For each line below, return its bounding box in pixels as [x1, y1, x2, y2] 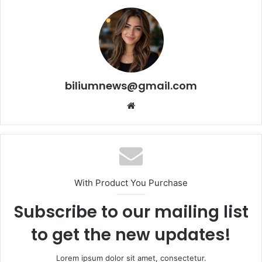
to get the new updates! [31, 223, 231, 247]
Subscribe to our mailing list [13, 201, 249, 224]
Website [135, 99, 168, 111]
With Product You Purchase [74, 177, 188, 189]
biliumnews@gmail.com [65, 78, 197, 94]
